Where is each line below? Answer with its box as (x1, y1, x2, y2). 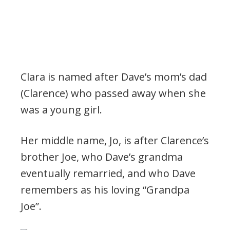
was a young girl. (21, 102, 102, 117)
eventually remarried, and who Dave (21, 166, 196, 180)
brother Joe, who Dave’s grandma (21, 149, 183, 164)
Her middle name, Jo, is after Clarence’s (21, 133, 209, 147)
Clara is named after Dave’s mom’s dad (21, 69, 207, 84)
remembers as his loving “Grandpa (21, 182, 189, 197)
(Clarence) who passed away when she (21, 86, 206, 100)
